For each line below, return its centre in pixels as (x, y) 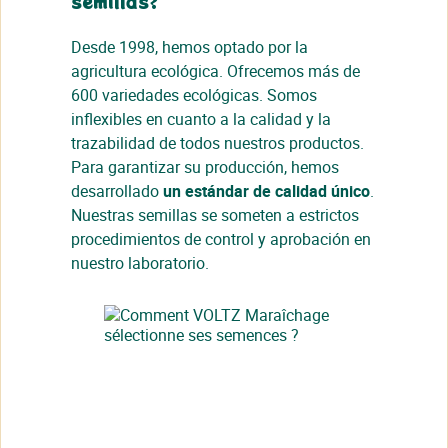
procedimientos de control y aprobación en (221, 238)
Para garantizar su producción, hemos (205, 166)
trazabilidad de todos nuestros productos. (217, 142)
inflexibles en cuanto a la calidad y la (201, 118)
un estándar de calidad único (266, 190)
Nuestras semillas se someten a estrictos (215, 214)
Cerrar (418, 391)
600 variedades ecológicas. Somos (194, 94)
